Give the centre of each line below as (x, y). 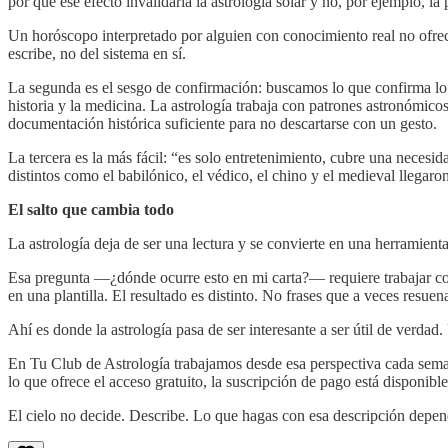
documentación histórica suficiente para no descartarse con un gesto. (222, 123)
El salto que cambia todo (91, 209)
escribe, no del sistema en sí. (97, 53)
